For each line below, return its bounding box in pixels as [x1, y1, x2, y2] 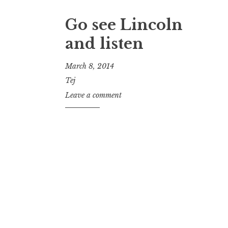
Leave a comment [65, 91, 122, 100]
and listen [65, 35, 144, 53]
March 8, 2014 [65, 61, 114, 71]
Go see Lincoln [65, 16, 183, 35]
